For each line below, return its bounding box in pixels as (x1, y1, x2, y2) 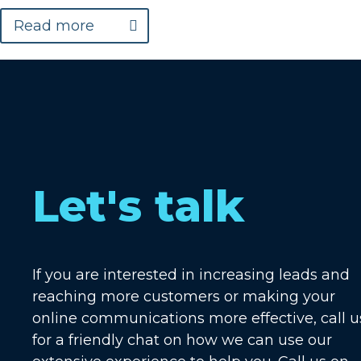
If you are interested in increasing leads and (32, 266, 350, 284)
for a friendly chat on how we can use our (32, 331, 332, 350)
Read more (14, 17, 94, 35)
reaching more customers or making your (32, 288, 335, 306)
